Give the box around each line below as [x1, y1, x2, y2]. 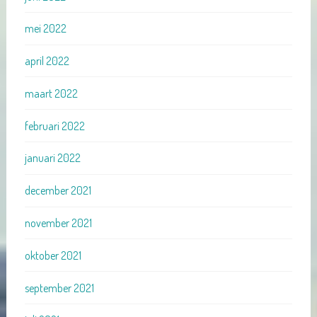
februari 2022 [24, 118, 85, 133]
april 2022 [24, 54, 69, 69]
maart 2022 [24, 86, 78, 100]
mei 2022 [24, 21, 67, 36]
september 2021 [24, 280, 94, 295]
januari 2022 [24, 151, 81, 166]
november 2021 [24, 215, 92, 230]
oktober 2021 [24, 248, 81, 263]
